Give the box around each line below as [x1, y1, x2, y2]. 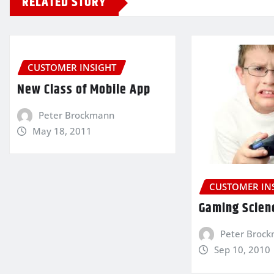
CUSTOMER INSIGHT [28, 61, 116, 74]
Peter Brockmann [38, 108, 114, 121]
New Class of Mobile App [17, 79, 150, 100]
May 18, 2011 [32, 124, 92, 137]
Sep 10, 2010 [213, 243, 270, 256]
